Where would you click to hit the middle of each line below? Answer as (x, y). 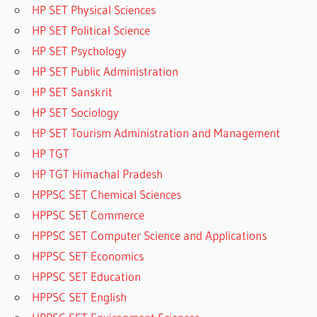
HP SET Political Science (91, 30)
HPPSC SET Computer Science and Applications (150, 235)
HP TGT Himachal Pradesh (98, 173)
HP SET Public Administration (105, 71)
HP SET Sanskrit (73, 91)
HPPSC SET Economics (88, 255)
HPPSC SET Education (87, 276)
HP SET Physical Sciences (94, 9)
